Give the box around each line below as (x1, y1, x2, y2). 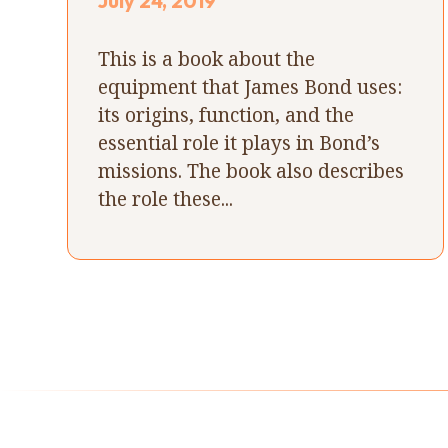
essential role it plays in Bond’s (98, 128, 381, 156)
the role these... (98, 184, 234, 212)
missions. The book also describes (98, 156, 405, 184)
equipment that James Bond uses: (98, 72, 403, 100)
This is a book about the (98, 44, 316, 72)
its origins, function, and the (98, 100, 355, 128)
